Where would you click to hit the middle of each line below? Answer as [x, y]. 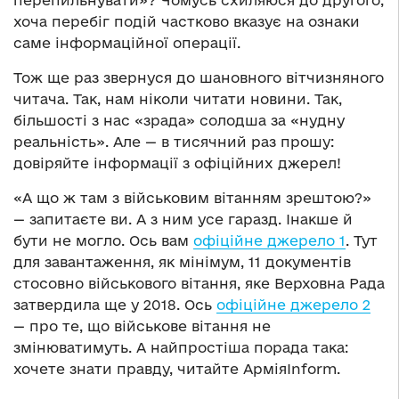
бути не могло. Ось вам [103, 241]
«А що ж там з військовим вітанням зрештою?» [192, 198]
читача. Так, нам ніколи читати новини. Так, [178, 99]
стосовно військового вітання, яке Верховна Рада [199, 284]
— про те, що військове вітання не [142, 326]
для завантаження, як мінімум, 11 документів [182, 262]
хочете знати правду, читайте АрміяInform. [177, 369]
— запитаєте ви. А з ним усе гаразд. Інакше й [183, 220]
